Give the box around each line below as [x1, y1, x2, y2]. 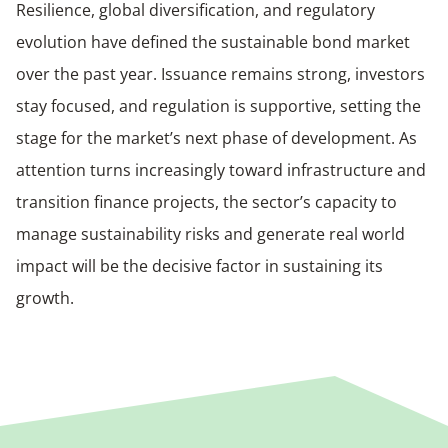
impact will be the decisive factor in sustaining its [16, 254, 383, 277]
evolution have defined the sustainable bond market [16, 30, 410, 53]
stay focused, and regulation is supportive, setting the [16, 94, 421, 117]
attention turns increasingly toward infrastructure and [16, 158, 426, 181]
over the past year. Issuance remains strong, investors [16, 62, 425, 85]
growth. [16, 286, 74, 309]
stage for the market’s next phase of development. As [16, 126, 417, 149]
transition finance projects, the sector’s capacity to [16, 190, 397, 213]
